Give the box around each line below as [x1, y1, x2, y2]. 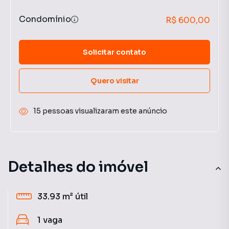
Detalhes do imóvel [8, 158, 148, 176]
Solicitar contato [83, 47, 146, 57]
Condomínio [19, 14, 71, 25]
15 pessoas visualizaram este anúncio [33, 106, 167, 116]
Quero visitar [90, 76, 139, 85]
